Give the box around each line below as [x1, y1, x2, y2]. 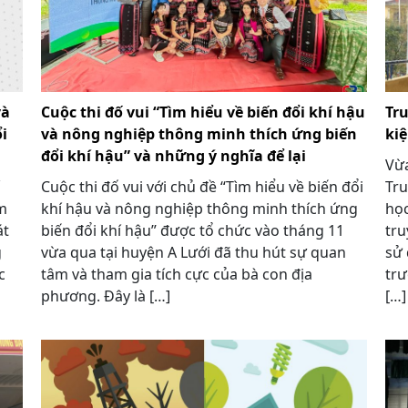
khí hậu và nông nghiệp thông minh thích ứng [40, 198, 358, 219]
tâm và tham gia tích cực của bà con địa [40, 263, 312, 284]
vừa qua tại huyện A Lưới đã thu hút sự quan [40, 241, 346, 262]
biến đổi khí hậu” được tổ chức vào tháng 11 [40, 219, 344, 240]
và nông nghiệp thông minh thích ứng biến [40, 123, 357, 144]
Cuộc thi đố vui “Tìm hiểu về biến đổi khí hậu [40, 101, 365, 122]
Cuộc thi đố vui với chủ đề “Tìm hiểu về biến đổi [40, 176, 363, 197]
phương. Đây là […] [40, 285, 170, 306]
